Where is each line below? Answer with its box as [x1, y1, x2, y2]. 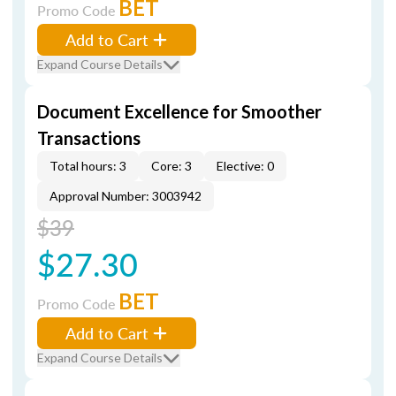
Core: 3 [151, 158, 192, 173]
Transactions [37, 127, 141, 148]
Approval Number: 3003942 [49, 188, 202, 203]
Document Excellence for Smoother [37, 101, 322, 122]
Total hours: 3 [49, 158, 126, 173]
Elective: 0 [217, 158, 274, 173]
